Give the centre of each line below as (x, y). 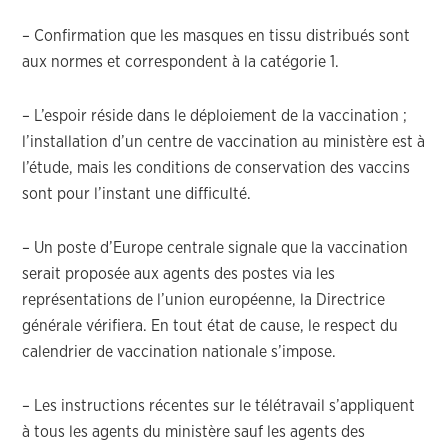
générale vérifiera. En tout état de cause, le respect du (210, 326)
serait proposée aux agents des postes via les (179, 274)
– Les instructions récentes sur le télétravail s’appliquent (219, 406)
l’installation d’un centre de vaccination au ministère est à (224, 142)
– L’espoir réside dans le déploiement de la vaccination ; (215, 116)
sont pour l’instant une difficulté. (137, 194)
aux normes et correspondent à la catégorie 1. (181, 62)
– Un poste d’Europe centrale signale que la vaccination (215, 248)
